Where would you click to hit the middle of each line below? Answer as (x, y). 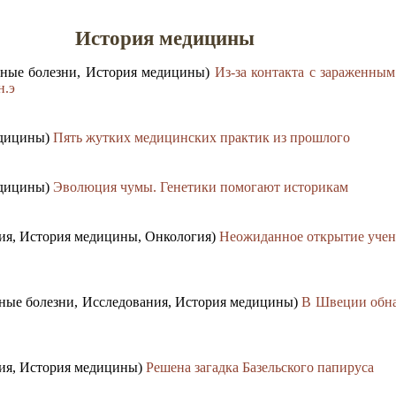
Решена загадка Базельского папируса (260, 368)
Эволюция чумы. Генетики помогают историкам (201, 187)
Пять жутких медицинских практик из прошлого (202, 138)
